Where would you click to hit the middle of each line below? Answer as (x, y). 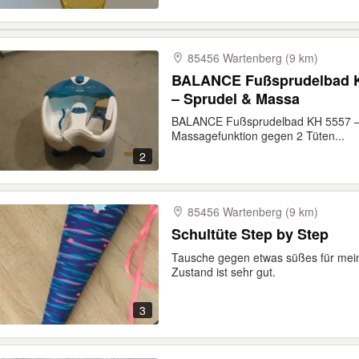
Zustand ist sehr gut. (224, 272)
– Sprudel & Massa (236, 99)
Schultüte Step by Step (250, 234)
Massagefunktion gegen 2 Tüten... (258, 135)
